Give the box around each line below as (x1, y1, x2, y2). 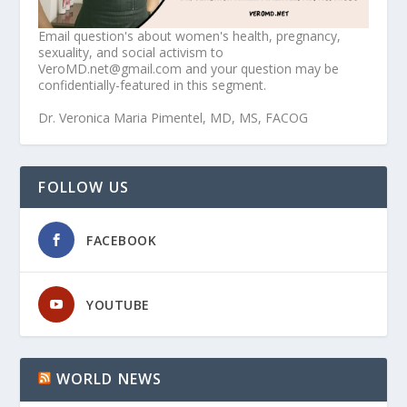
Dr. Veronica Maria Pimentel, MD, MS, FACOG (38, 109, 309, 127)
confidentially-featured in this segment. (38, 76, 267, 94)
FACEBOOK (86, 232, 157, 250)
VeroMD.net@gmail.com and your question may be (38, 60, 340, 78)
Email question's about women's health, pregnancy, (38, 27, 342, 45)
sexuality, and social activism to (38, 44, 224, 62)
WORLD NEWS (55, 369, 163, 390)
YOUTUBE (86, 296, 150, 314)
